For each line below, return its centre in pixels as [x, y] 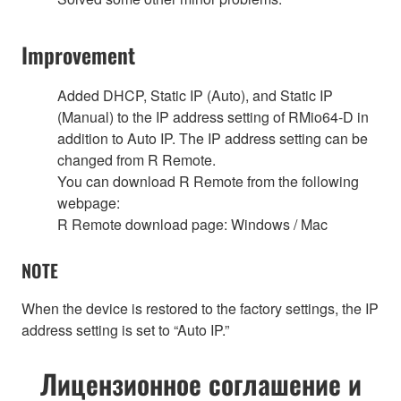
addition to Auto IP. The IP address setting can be [213, 138]
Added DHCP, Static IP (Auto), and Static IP [195, 95]
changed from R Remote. [137, 159]
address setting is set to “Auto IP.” [125, 329]
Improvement [78, 54]
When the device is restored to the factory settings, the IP [200, 308]
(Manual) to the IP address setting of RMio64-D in [213, 116]
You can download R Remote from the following [208, 181]
